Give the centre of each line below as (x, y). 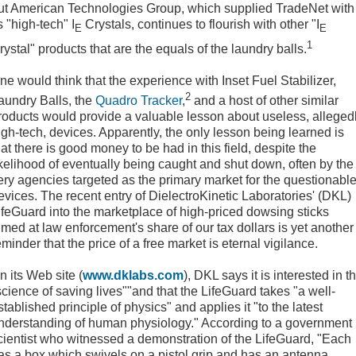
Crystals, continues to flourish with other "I (201, 25)
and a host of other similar (265, 101)
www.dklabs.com (133, 276)
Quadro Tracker (139, 101)
